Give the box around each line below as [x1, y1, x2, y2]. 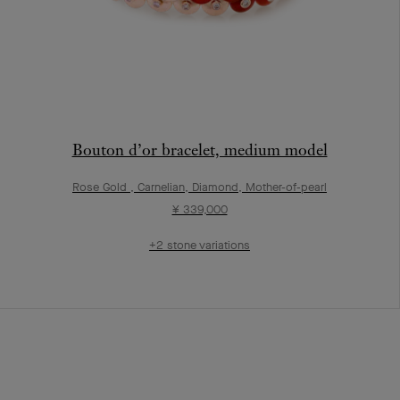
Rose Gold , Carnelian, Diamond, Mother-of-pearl [72, 179, 327, 195]
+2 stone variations [149, 237, 250, 253]
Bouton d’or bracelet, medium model [71, 138, 328, 160]
